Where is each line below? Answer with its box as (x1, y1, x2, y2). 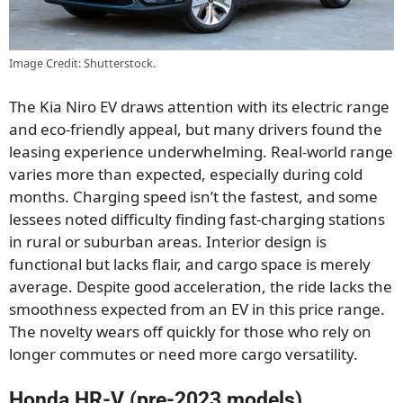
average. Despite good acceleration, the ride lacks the (9, 275, 392, 297)
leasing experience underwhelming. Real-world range (9, 140, 393, 162)
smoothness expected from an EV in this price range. (9, 298, 385, 319)
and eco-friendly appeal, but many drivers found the (9, 118, 382, 139)
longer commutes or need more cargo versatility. (9, 343, 358, 364)
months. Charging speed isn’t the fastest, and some (9, 185, 378, 207)
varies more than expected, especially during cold (9, 163, 363, 184)
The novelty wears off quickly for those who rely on (9, 320, 372, 342)
